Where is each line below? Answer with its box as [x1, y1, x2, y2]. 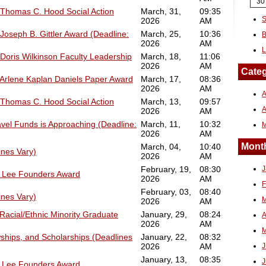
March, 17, [141, 74, 181, 84]
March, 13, [141, 97, 181, 106]
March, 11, [141, 119, 180, 129]
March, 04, [141, 142, 181, 151]
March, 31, [141, 7, 181, 16]
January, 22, [141, 232, 187, 242]
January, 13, [141, 255, 187, 264]
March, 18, [141, 52, 181, 61]
